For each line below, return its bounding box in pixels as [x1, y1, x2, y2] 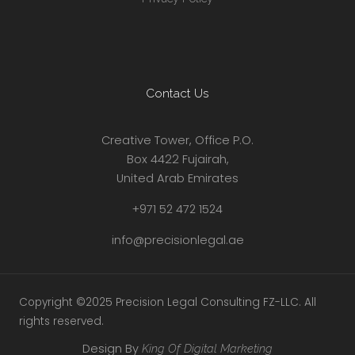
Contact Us [146, 85, 209, 101]
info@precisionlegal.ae [111, 231, 244, 248]
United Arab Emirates [116, 170, 239, 187]
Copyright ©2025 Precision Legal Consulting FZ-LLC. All [19, 294, 316, 310]
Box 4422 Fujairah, [126, 151, 229, 168]
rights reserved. [19, 313, 104, 329]
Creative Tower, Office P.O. [101, 132, 254, 149]
